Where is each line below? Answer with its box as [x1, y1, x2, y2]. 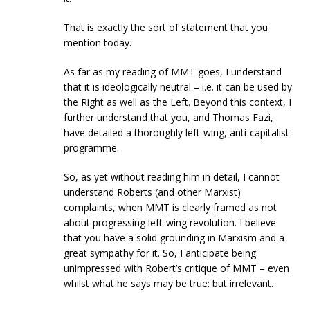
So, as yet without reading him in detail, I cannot [64, 170, 280, 184]
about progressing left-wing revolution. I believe [64, 216, 277, 230]
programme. [64, 141, 120, 155]
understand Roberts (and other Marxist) [64, 185, 241, 199]
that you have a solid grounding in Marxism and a [64, 231, 285, 245]
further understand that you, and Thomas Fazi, [64, 111, 274, 125]
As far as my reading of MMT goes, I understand [64, 65, 282, 79]
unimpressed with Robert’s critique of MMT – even [64, 262, 290, 275]
